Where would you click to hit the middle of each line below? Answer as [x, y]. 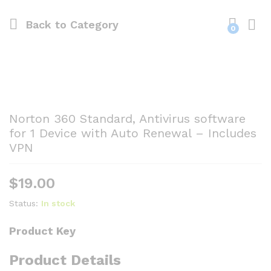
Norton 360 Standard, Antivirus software [127, 119]
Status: [24, 203]
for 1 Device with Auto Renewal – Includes [133, 133]
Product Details [65, 260]
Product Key [42, 230]
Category [93, 24]
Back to [46, 24]
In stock [58, 203]
